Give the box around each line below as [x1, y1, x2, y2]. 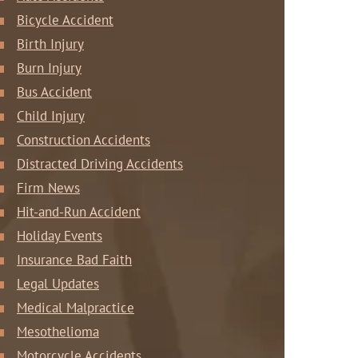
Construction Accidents [17, 131, 150, 149]
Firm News [17, 179, 80, 197]
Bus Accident [17, 83, 92, 101]
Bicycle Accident [17, 11, 113, 29]
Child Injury [17, 107, 85, 125]
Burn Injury [17, 59, 82, 77]
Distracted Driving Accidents [17, 155, 183, 173]
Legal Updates [17, 275, 99, 292]
